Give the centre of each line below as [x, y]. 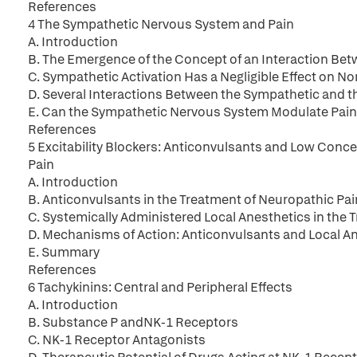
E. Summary [64, 252]
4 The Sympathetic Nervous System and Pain [161, 24]
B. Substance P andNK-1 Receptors [133, 322]
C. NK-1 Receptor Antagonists [117, 340]
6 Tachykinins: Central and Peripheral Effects [160, 287]
